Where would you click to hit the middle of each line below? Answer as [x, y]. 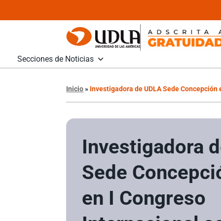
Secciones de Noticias [56, 59]
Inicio [75, 89]
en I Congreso [144, 198]
